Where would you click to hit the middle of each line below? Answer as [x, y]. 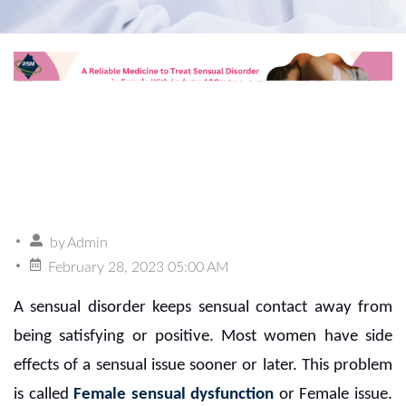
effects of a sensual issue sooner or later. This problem [203, 366]
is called [44, 395]
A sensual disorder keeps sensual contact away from [203, 308]
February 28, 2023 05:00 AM [139, 268]
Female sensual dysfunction [174, 395]
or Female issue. [333, 395]
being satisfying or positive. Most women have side [203, 337]
